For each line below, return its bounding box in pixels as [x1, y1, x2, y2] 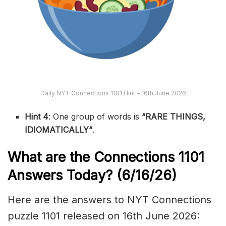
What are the [8, 149, 94, 166]
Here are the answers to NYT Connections [8, 193, 211, 206]
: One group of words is [48, 111, 142, 122]
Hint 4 [25, 111, 49, 122]
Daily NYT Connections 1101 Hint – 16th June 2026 [40, 89, 186, 97]
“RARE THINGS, [142, 111, 206, 122]
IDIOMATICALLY [25, 125, 89, 135]
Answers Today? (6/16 [8, 167, 149, 184]
